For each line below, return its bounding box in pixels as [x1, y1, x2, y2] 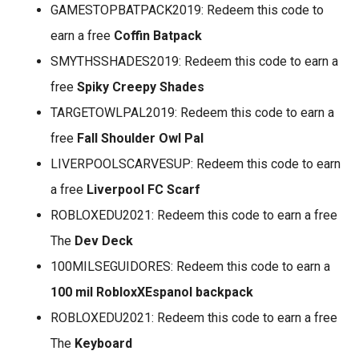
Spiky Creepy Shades [77, 79, 204, 95]
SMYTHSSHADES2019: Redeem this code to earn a [50, 54, 338, 69]
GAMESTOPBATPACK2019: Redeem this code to [50, 2, 324, 18]
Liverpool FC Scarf [87, 182, 200, 197]
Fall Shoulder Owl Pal [77, 131, 204, 146]
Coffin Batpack [114, 28, 202, 43]
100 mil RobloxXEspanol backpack [50, 284, 253, 300]
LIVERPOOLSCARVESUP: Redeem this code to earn [50, 156, 341, 171]
